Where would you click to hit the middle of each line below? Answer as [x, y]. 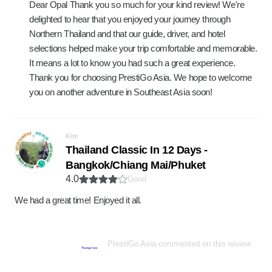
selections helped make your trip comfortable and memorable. [143, 48]
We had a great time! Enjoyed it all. [78, 200]
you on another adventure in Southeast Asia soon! [121, 92]
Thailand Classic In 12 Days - [137, 150]
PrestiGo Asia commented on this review [179, 244]
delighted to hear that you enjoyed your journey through [130, 19]
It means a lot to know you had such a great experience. [132, 63]
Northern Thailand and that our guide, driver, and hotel [127, 34]
